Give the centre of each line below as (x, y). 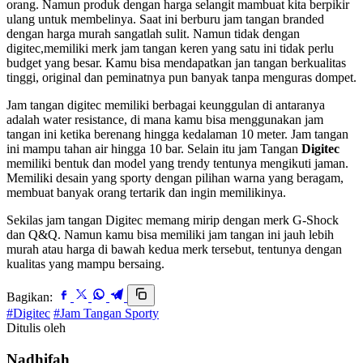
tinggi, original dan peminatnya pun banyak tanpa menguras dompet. (181, 77)
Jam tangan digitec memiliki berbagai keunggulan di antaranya (166, 105)
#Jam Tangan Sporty (106, 313)
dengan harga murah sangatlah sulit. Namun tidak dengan (153, 33)
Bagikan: (30, 297)
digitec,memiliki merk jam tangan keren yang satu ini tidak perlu (170, 48)
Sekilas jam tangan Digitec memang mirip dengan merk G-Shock (173, 220)
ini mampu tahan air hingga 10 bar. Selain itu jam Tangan (154, 148)
